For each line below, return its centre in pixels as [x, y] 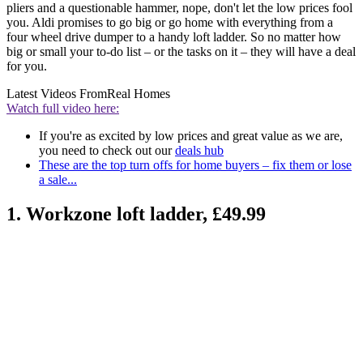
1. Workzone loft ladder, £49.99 [136, 214]
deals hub [199, 151]
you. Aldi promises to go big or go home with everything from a [170, 23]
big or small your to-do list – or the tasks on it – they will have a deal [181, 52]
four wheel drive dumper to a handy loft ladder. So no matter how [174, 37]
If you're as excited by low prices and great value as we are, [191, 136]
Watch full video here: [63, 109]
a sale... [58, 180]
